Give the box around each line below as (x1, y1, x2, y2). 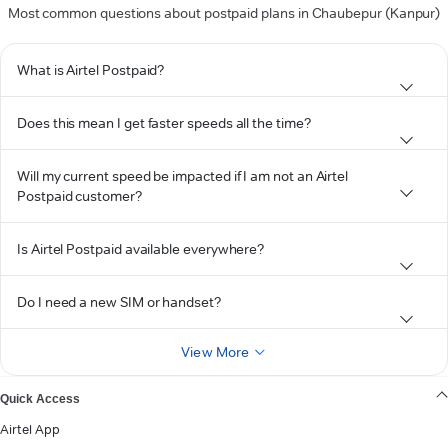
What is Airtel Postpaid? (17, 61, 165, 79)
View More (181, 343, 250, 361)
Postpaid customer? (17, 187, 142, 205)
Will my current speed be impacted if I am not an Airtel (17, 167, 349, 185)
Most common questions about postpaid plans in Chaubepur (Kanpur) (7, 4, 441, 22)
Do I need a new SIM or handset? (17, 293, 221, 311)
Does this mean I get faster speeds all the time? (17, 114, 311, 132)
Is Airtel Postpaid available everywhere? (17, 240, 265, 258)
